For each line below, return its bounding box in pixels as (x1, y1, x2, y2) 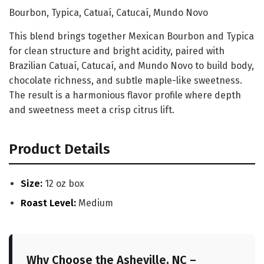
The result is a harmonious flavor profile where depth (9, 89, 241, 101)
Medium (76, 197, 113, 209)
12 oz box (42, 177, 84, 189)
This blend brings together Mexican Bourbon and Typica (9, 30, 254, 42)
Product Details (9, 140, 110, 157)
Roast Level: (21, 197, 76, 209)
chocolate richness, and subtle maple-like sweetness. (9, 74, 242, 86)
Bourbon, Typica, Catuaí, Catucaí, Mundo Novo (9, 6, 208, 18)
